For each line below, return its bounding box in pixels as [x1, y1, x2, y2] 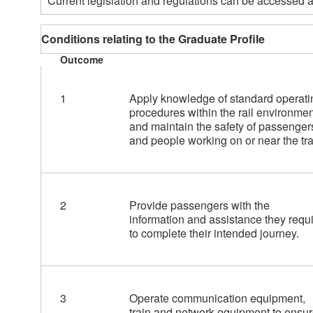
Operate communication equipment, [129, 290, 305, 307]
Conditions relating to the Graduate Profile [41, 31, 265, 48]
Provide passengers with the [129, 197, 270, 214]
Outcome [60, 52, 103, 67]
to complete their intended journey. [129, 225, 299, 242]
